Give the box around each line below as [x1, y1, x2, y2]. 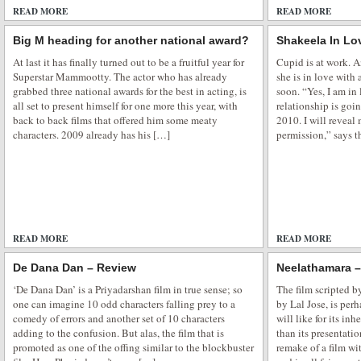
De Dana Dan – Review [13, 261, 136, 275]
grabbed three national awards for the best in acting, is [13, 84, 247, 99]
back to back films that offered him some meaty [13, 113, 218, 128]
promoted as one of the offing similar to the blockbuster [13, 340, 254, 355]
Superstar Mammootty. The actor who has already [13, 69, 227, 85]
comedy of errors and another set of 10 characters [13, 311, 225, 326]
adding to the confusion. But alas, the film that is [13, 326, 224, 341]
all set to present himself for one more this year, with [13, 98, 238, 114]
